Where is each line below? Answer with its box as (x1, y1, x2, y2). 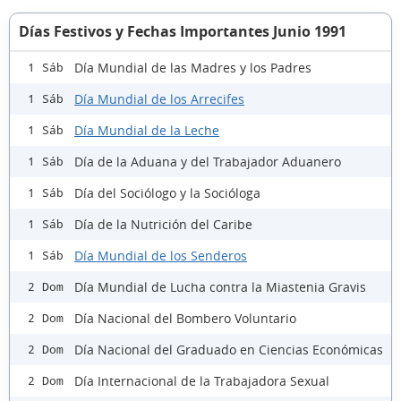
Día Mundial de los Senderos (74, 246, 247, 264)
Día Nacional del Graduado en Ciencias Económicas (74, 340, 383, 358)
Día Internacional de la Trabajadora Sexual (74, 371, 329, 389)
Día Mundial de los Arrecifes (74, 90, 244, 107)
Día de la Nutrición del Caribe (74, 215, 252, 233)
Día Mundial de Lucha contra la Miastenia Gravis (74, 277, 366, 295)
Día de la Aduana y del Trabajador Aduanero (74, 152, 341, 170)
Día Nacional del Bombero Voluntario (74, 309, 296, 327)
